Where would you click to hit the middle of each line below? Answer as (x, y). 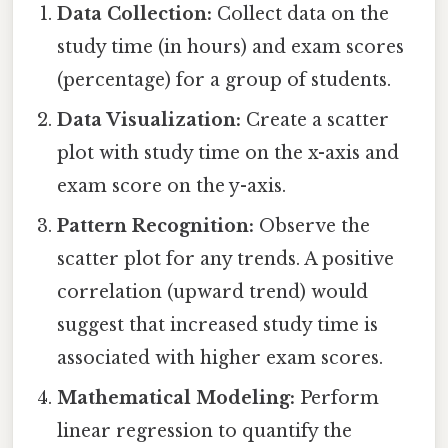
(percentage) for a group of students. (224, 79)
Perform (337, 397)
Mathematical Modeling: (176, 397)
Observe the (312, 225)
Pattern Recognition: (156, 225)
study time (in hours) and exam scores (231, 46)
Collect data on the (301, 13)
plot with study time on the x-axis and (228, 152)
